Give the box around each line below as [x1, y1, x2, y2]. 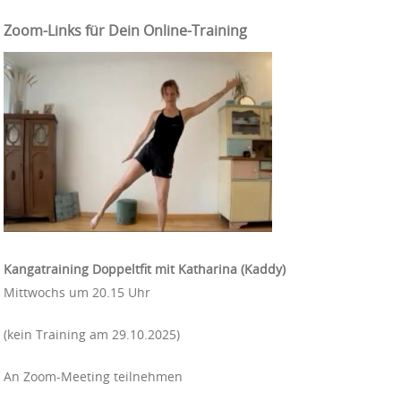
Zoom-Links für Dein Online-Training [4, 20, 247, 40]
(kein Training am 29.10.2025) [4, 326, 180, 344]
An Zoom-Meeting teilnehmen [4, 368, 183, 386]
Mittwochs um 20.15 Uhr [4, 284, 150, 302]
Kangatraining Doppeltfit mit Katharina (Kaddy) [4, 260, 286, 278]
